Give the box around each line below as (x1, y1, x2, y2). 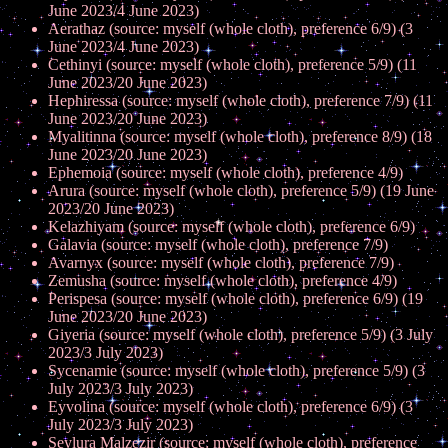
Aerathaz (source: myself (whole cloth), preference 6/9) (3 (48, 20, 413, 37)
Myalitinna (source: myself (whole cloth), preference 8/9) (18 (48, 128, 432, 145)
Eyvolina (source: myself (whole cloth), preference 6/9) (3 (48, 398, 413, 415)
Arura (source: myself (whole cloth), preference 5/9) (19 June (48, 182, 434, 199)
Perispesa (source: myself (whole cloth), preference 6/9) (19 (48, 290, 423, 307)
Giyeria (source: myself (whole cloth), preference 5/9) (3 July (48, 326, 433, 343)
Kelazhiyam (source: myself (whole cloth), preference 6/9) (48, 218, 415, 235)
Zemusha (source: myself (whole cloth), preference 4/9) (48, 272, 397, 289)
